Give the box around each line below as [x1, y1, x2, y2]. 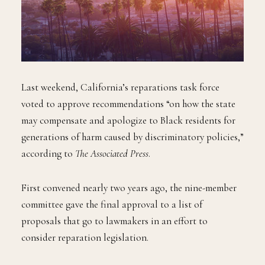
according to [21, 147, 75, 160]
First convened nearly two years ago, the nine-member [21, 182, 237, 195]
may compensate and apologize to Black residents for [21, 114, 235, 127]
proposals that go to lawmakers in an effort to [21, 215, 208, 228]
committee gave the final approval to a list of [21, 198, 202, 211]
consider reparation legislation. [21, 231, 148, 244]
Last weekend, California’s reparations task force [21, 81, 219, 94]
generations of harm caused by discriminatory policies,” [21, 131, 244, 144]
